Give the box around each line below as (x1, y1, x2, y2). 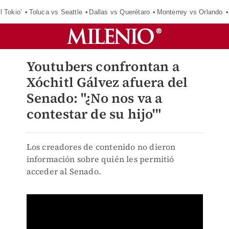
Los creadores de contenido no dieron (26, 141, 176, 152)
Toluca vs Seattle (29, 8, 82, 16)
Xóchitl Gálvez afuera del (26, 73, 188, 91)
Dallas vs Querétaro (89, 8, 150, 16)
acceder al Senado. (26, 166, 102, 177)
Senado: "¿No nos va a (26, 89, 163, 107)
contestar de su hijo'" (26, 105, 161, 123)
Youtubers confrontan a (26, 57, 179, 76)
